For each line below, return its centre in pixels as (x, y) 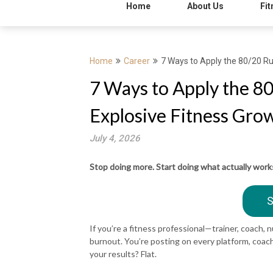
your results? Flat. (123, 254)
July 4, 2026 (115, 138)
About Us (205, 6)
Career (137, 61)
